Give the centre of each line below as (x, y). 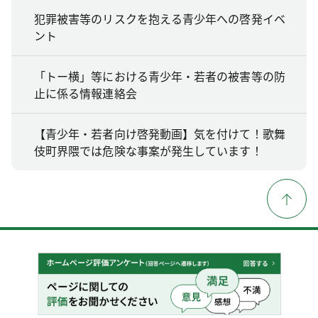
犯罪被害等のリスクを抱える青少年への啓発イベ (160, 18)
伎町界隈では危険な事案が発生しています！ (148, 150)
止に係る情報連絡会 (86, 93)
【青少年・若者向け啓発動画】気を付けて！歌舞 (160, 133)
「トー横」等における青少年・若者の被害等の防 (160, 76)
